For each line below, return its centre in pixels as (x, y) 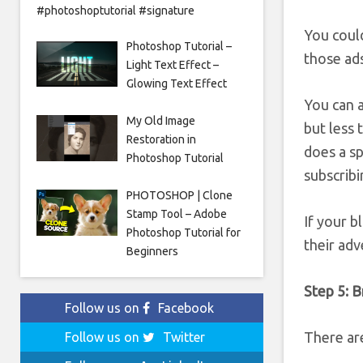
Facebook (186, 308)
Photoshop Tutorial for (183, 233)
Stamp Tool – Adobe (176, 214)
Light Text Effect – (172, 65)
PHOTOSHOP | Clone (179, 196)
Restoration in (161, 140)
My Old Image (160, 121)
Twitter (184, 337)
